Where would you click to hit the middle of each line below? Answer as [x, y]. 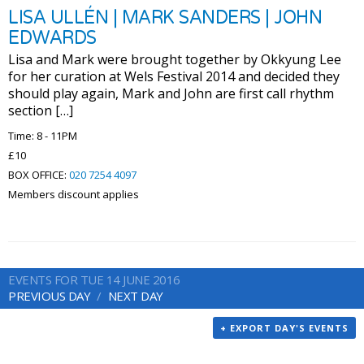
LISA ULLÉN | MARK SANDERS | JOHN [165, 17]
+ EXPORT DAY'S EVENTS [284, 328]
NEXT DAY [135, 296]
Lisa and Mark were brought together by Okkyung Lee [175, 60]
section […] [41, 111]
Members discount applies [74, 195]
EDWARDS [52, 38]
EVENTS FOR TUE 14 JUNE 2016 [94, 280]
